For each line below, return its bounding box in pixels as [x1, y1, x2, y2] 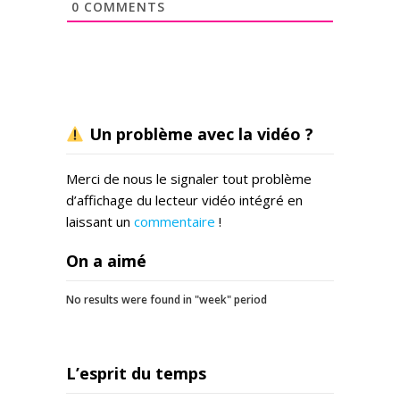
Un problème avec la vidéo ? [84, 123, 313, 145]
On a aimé [66, 250, 146, 271]
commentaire [134, 212, 215, 230]
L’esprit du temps [66, 362, 206, 384]
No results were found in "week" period [66, 292, 267, 307]
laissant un [66, 212, 134, 230]
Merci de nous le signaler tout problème [66, 170, 312, 187]
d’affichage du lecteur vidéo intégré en [66, 191, 303, 209]
